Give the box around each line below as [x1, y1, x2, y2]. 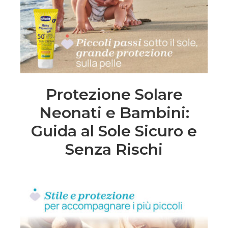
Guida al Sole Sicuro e [31, 121, 197, 140]
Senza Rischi [65, 139, 163, 159]
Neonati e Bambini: [39, 103, 189, 122]
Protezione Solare [45, 84, 183, 104]
